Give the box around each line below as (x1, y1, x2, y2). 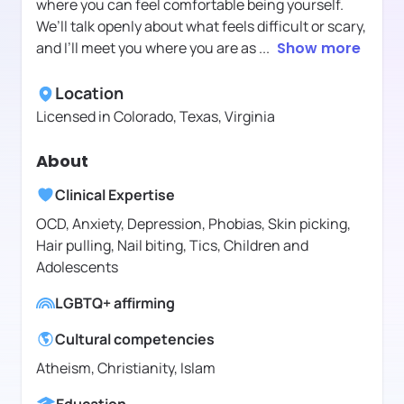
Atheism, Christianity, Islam (36, 358, 216, 379)
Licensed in (36, 106, 114, 127)
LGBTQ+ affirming (55, 293, 175, 314)
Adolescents (36, 257, 118, 278)
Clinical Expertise (55, 185, 175, 206)
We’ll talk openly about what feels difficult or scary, (36, 16, 366, 37)
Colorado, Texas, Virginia (114, 106, 275, 127)
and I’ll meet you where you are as (36, 38, 259, 59)
